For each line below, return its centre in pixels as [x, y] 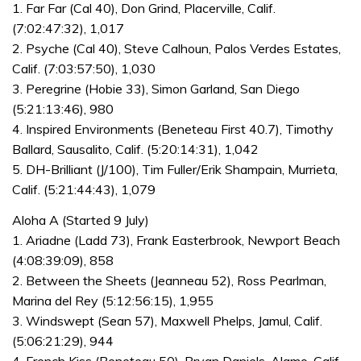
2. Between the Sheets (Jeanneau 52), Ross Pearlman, [169, 280]
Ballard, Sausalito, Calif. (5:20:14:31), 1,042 [135, 149]
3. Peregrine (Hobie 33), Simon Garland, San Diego [156, 89]
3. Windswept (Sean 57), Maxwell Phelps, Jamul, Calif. [167, 320]
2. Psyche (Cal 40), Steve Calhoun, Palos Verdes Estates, [176, 48]
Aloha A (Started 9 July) [81, 220]
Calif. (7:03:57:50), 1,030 [84, 68]
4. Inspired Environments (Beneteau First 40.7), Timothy [173, 129]
